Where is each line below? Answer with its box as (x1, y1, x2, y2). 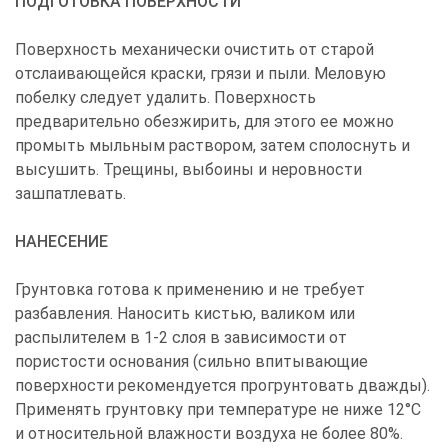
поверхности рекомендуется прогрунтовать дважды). (15, 375, 430, 395)
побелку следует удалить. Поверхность (15, 87, 316, 107)
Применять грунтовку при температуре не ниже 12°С (15, 399, 421, 419)
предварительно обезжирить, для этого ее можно (15, 111, 394, 131)
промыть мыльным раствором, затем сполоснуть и (15, 135, 410, 155)
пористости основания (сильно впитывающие (15, 351, 368, 371)
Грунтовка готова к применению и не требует (15, 279, 365, 299)
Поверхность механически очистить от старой (15, 39, 374, 59)
